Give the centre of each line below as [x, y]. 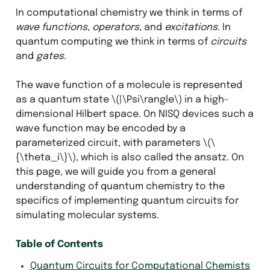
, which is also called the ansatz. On [160, 157]
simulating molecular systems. [87, 215]
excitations [191, 27]
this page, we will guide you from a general [115, 172]
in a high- [205, 99]
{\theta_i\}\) [46, 157]
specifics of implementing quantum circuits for [127, 201]
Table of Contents [59, 244]
